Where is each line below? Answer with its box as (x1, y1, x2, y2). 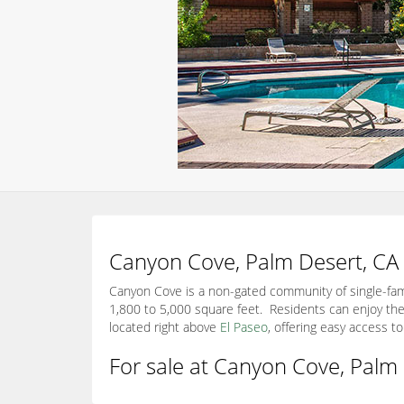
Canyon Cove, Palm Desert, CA (109, 246, 399, 276)
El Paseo (220, 318, 268, 335)
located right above (109, 318, 220, 335)
